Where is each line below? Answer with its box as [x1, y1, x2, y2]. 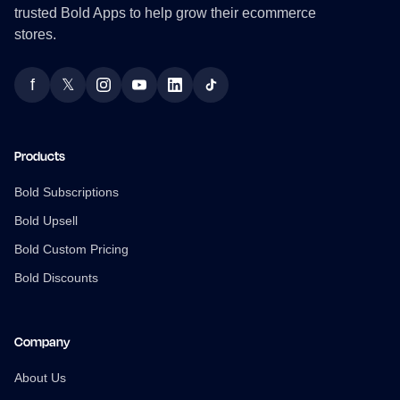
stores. [14, 27, 56, 43]
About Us [14, 371, 66, 386]
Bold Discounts [14, 271, 98, 286]
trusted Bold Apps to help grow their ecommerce [14, 5, 316, 21]
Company [14, 334, 70, 350]
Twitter [66, 86, 109, 102]
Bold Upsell [14, 213, 78, 229]
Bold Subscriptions [14, 185, 119, 200]
